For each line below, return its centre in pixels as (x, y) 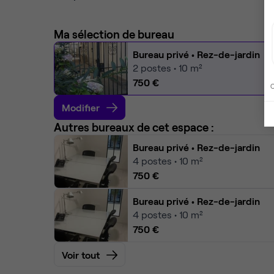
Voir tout (81, 255)
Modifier (81, 107)
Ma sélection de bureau (114, 34)
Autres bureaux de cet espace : (134, 127)
